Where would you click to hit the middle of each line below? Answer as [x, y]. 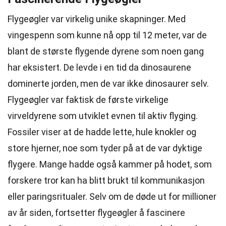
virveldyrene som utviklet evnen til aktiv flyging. [103, 116]
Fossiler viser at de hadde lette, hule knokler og [102, 132]
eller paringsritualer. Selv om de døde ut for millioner [112, 196]
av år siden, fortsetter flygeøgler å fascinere [96, 213]
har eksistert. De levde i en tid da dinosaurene [99, 67]
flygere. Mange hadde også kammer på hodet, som [110, 164]
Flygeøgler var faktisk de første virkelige [88, 100]
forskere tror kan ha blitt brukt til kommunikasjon [106, 180]
